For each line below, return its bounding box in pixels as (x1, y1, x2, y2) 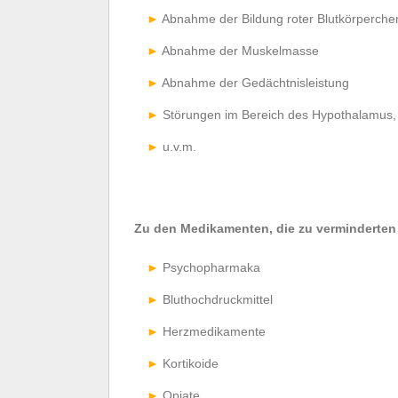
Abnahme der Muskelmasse (162, 43, 319, 58)
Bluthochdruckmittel (163, 291, 273, 306)
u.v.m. (163, 139, 196, 154)
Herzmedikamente (163, 323, 266, 338)
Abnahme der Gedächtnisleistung (162, 75, 349, 90)
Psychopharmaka (163, 259, 260, 275)
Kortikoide (163, 355, 219, 370)
